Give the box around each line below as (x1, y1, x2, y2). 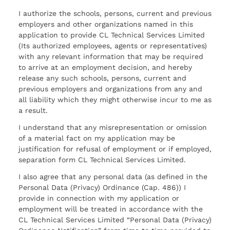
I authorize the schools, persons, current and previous (18, 9, 212, 18)
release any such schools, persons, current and (18, 74, 186, 83)
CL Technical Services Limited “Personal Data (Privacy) (18, 215, 212, 224)
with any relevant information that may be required (18, 52, 203, 61)
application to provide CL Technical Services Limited (18, 31, 205, 40)
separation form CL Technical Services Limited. (18, 156, 186, 164)
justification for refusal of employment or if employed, (18, 145, 212, 154)
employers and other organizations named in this (18, 20, 193, 29)
